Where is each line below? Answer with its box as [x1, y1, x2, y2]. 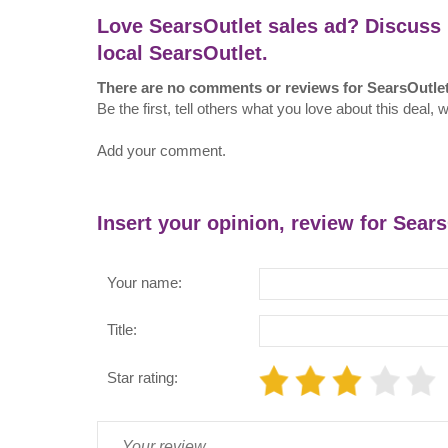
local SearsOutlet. [97, 42, 268, 65]
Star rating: [107, 368, 178, 386]
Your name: [107, 274, 182, 292]
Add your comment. [97, 142, 226, 160]
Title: [107, 321, 137, 339]
